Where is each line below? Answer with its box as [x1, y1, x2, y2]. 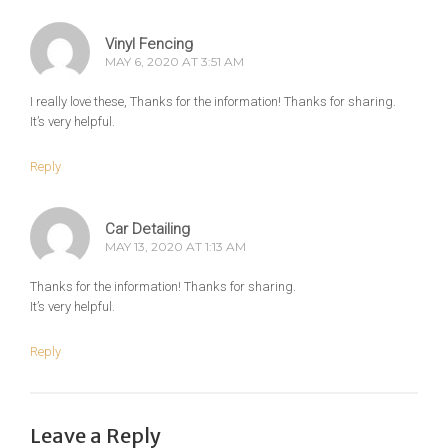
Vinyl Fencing [105, 35, 193, 54]
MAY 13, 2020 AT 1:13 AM [105, 239, 246, 255]
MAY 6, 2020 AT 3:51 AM [105, 54, 244, 70]
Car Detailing [105, 220, 190, 239]
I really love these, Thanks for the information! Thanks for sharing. [30, 94, 396, 110]
